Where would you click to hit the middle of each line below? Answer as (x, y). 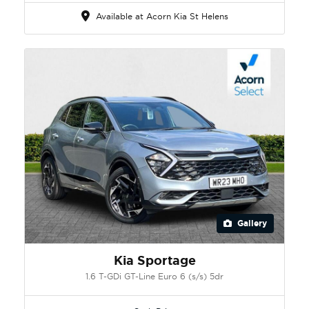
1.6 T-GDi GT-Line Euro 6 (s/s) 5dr (154, 276)
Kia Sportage (154, 260)
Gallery (251, 223)
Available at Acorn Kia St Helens (160, 16)
